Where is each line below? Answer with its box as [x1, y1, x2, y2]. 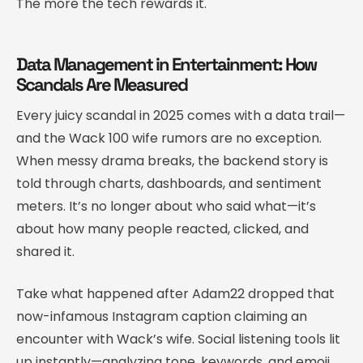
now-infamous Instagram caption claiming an [16, 306, 307, 326]
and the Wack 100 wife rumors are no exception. [16, 128, 322, 147]
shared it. [16, 241, 75, 261]
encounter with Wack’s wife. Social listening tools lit [16, 329, 340, 348]
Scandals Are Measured [16, 72, 187, 96]
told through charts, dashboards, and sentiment [16, 173, 322, 193]
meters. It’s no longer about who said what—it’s [16, 196, 316, 216]
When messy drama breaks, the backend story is [16, 151, 328, 170]
